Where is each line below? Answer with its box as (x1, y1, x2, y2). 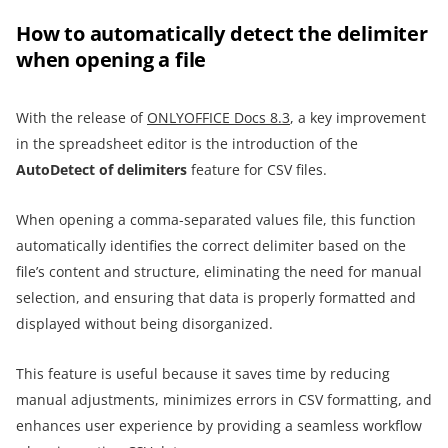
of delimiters (99, 160, 187, 180)
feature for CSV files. (187, 160, 327, 180)
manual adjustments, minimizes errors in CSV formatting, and (16, 390, 432, 410)
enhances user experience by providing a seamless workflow (16, 416, 422, 436)
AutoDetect (16, 160, 95, 180)
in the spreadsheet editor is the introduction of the (16, 134, 358, 154)
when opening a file (16, 46, 207, 74)
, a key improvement (290, 108, 426, 128)
